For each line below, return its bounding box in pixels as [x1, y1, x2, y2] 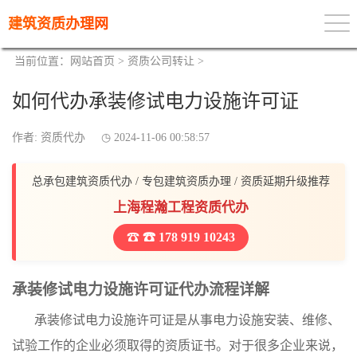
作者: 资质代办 [12, 131, 85, 143]
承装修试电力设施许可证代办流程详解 [12, 281, 269, 298]
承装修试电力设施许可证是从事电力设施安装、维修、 [34, 313, 340, 327]
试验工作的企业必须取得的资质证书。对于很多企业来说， [12, 339, 343, 352]
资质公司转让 [127, 55, 194, 67]
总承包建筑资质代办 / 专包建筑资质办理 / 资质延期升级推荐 [31, 175, 330, 187]
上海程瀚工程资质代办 [112, 200, 249, 215]
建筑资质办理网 [8, 16, 108, 32]
